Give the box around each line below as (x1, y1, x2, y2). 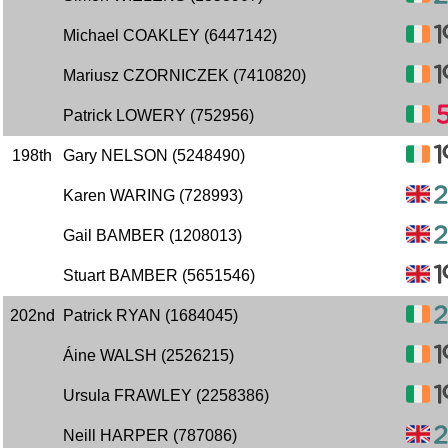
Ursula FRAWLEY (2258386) (63, 387, 269, 404)
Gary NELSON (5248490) (63, 147, 245, 164)
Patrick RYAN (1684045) (63, 307, 238, 324)
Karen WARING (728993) (63, 187, 243, 204)
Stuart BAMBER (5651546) (63, 267, 255, 284)
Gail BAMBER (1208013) (63, 227, 242, 244)
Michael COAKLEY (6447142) (63, 27, 277, 44)
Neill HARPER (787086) (63, 427, 237, 444)
